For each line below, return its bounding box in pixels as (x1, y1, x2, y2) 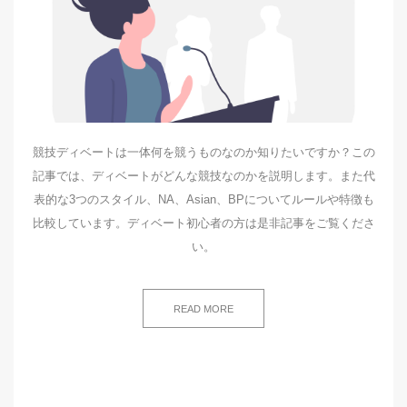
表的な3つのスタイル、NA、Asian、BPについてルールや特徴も (33, 193, 374, 206)
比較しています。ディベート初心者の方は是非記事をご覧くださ (32, 216, 375, 230)
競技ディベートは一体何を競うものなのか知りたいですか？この (32, 145, 375, 159)
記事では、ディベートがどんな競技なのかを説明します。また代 (32, 169, 375, 183)
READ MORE (174, 303, 233, 314)
